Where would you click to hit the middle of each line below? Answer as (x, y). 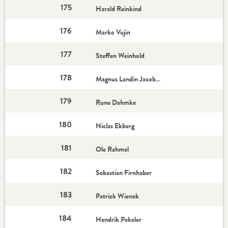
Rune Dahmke (116, 102)
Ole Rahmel (112, 149)
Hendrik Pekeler (119, 219)
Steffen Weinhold (120, 55)
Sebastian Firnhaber (124, 173)
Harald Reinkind (119, 9)
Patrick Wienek (118, 196)
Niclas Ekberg (115, 126)
